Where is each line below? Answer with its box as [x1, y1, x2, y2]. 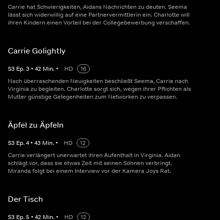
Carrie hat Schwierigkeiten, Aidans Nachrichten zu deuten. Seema [8, 3, 187, 11]
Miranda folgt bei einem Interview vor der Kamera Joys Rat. [8, 167, 171, 175]
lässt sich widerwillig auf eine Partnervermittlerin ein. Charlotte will [8, 11, 190, 19]
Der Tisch [8, 194, 43, 204]
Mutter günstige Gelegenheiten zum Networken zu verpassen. [8, 93, 177, 101]
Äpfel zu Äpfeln [8, 120, 64, 130]
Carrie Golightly [8, 46, 65, 55]
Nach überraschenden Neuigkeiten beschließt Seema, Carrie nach [8, 77, 188, 85]
